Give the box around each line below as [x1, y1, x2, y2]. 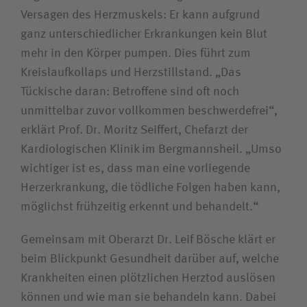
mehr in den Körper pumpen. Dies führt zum [21, 47, 251, 60]
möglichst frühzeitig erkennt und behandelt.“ [21, 200, 261, 213]
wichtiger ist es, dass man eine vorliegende [21, 162, 250, 175]
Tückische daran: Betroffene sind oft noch [21, 85, 239, 98]
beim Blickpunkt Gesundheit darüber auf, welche [21, 252, 279, 265]
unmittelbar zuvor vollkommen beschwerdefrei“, [21, 104, 278, 117]
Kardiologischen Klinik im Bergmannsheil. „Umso [21, 143, 282, 156]
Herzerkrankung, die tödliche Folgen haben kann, [21, 181, 280, 194]
